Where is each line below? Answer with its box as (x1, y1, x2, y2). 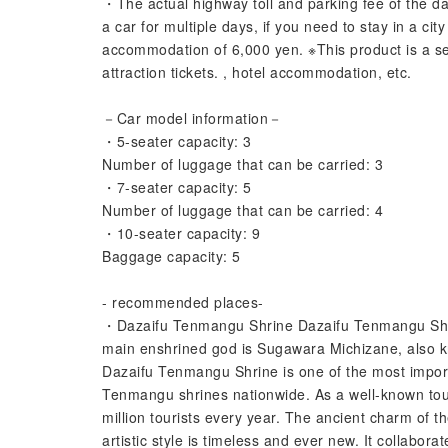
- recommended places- (102, 292, 264, 312)
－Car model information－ (102, 108, 283, 128)
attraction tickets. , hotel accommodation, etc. (102, 62, 412, 82)
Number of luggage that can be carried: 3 (102, 154, 383, 174)
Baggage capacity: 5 (102, 246, 241, 266)
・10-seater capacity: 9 (102, 223, 260, 243)
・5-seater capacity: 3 (102, 131, 252, 151)
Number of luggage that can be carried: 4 (102, 200, 383, 220)
